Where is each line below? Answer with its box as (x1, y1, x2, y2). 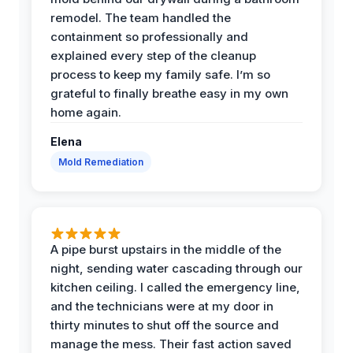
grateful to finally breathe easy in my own (50, 85, 288, 101)
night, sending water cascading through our (50, 260, 303, 276)
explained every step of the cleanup (50, 47, 256, 63)
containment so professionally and (50, 28, 248, 44)
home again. (50, 104, 121, 120)
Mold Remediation (58, 155, 143, 168)
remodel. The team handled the (50, 9, 231, 25)
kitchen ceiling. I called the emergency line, (50, 279, 300, 295)
